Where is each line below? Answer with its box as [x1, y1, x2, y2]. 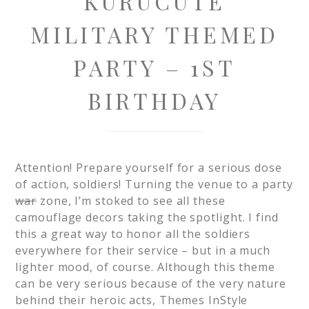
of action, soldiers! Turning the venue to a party [15, 177, 293, 192]
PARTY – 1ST [73, 52, 236, 82]
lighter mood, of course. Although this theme [15, 259, 275, 275]
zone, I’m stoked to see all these [37, 193, 226, 208]
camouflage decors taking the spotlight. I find [15, 210, 279, 225]
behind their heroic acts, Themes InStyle [15, 292, 248, 308]
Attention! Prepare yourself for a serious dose [15, 160, 282, 175]
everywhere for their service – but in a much [15, 243, 270, 258]
